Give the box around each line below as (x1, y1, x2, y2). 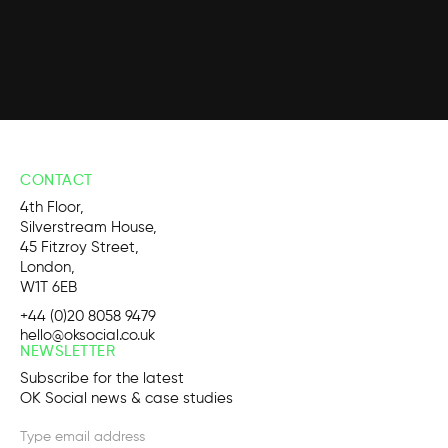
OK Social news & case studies (20, 390, 233, 406)
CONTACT (20, 172, 93, 188)
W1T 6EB (20, 279, 77, 295)
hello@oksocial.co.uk (20, 327, 155, 343)
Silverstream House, (20, 219, 157, 235)
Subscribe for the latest (20, 370, 184, 386)
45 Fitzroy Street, (20, 239, 139, 255)
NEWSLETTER (20, 343, 115, 359)
